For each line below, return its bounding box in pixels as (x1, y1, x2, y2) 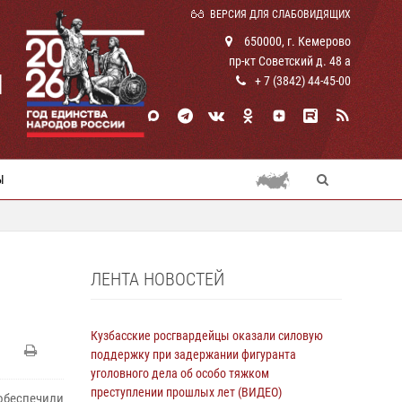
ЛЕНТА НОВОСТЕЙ (91, 268, 224, 290)
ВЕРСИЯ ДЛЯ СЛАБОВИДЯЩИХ (210, 8, 351, 21)
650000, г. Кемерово (241, 34, 351, 48)
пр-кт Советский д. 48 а (229, 54, 351, 68)
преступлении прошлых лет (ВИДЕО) (91, 385, 282, 399)
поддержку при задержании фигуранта (91, 347, 296, 362)
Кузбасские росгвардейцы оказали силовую (91, 328, 323, 343)
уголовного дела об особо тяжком (91, 366, 269, 380)
